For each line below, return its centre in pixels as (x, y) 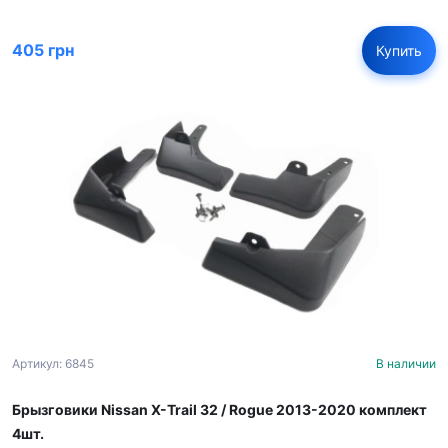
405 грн (43, 50)
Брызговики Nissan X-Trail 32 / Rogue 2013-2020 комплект (219, 410)
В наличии (406, 364)
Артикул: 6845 (53, 364)
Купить (399, 50)
